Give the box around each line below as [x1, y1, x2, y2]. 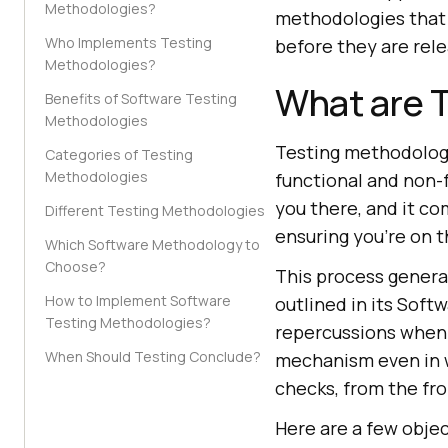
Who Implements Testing [45, 33, 212, 52]
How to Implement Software [45, 291, 231, 310]
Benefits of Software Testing [45, 89, 237, 108]
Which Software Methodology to [45, 235, 260, 254]
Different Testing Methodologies [45, 201, 265, 220]
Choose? [45, 257, 106, 276]
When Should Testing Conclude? [45, 347, 261, 366]
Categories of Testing [45, 145, 193, 164]
